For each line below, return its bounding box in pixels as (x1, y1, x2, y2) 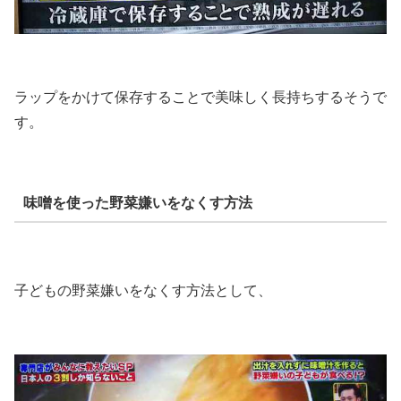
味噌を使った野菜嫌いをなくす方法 (22, 195, 252, 210)
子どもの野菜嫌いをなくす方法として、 (14, 283, 272, 299)
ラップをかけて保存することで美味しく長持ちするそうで (14, 89, 387, 105)
